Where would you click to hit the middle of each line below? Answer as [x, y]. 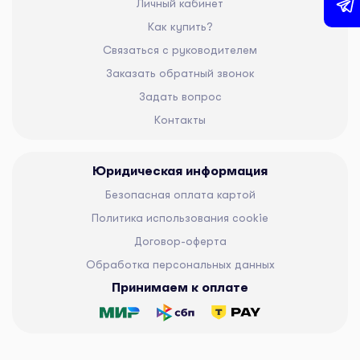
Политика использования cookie [180, 217]
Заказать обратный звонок [180, 73]
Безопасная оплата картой [180, 194]
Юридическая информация [180, 171]
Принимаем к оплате [180, 287]
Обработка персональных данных [180, 264]
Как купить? [180, 26]
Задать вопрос [180, 96]
